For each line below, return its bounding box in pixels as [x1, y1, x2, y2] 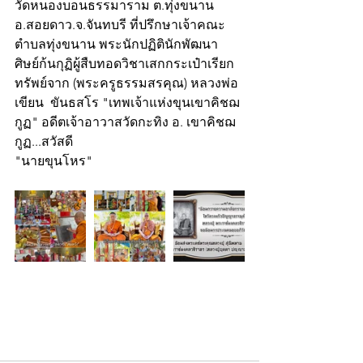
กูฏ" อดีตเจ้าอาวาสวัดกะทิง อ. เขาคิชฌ [15, 114, 236, 130]
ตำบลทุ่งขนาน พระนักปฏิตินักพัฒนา [15, 36, 221, 53]
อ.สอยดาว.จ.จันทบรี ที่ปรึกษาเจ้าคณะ [15, 17, 225, 33]
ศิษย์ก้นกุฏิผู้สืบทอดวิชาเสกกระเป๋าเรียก [15, 56, 234, 72]
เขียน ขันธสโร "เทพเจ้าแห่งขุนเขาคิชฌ [15, 95, 240, 111]
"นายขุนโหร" [15, 153, 92, 169]
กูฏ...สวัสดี [15, 134, 73, 150]
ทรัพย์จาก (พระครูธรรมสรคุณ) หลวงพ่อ [15, 75, 238, 92]
